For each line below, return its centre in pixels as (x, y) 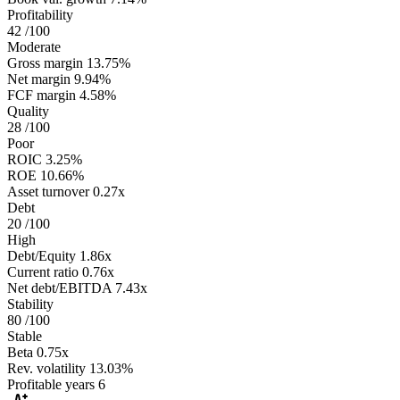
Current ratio (43, 271)
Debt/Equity (42, 255)
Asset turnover (48, 191)
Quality (28, 111)
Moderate (34, 46)
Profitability (40, 14)
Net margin (39, 79)
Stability (30, 304)
